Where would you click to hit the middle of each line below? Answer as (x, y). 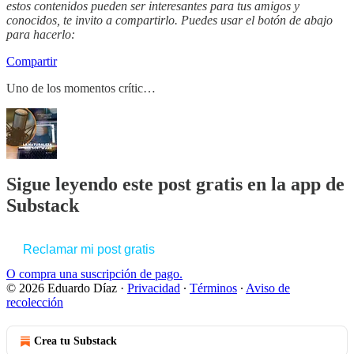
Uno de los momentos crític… (81, 88)
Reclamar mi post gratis (89, 250)
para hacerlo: (41, 34)
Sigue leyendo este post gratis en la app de (175, 185)
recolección (35, 303)
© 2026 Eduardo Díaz (62, 288)
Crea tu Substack (75, 341)
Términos (213, 288)
